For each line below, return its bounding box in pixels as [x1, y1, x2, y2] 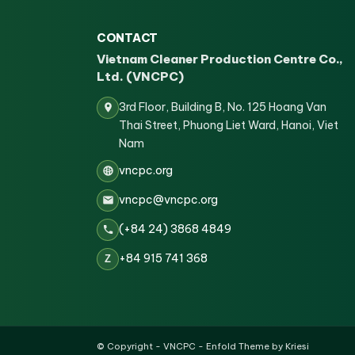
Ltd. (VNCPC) [97, 68, 184, 84]
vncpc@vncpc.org [119, 192, 218, 207]
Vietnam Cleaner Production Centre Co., [97, 51, 343, 67]
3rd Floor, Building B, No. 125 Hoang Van [119, 99, 326, 114]
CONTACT [97, 30, 158, 45]
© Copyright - [97, 340, 163, 352]
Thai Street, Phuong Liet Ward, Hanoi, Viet [119, 117, 338, 132]
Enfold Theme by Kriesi [206, 340, 309, 352]
